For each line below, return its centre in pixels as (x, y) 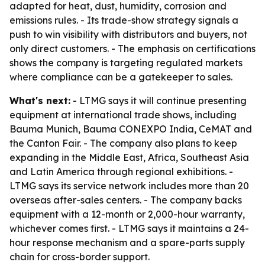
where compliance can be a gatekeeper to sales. (121, 77)
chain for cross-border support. (80, 257)
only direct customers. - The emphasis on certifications (132, 49)
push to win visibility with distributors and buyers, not (128, 34)
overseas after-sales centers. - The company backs (126, 200)
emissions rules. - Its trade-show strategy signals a (124, 20)
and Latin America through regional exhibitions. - (121, 172)
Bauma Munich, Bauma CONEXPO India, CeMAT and (131, 129)
